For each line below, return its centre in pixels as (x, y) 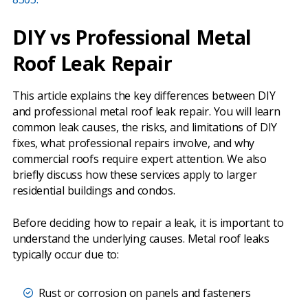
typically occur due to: (66, 255)
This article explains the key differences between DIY (144, 96)
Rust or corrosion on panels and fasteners (144, 293)
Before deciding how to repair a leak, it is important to (148, 223)
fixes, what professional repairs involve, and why (134, 143)
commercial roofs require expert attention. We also (140, 159)
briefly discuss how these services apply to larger (135, 175)
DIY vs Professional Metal (132, 37)
